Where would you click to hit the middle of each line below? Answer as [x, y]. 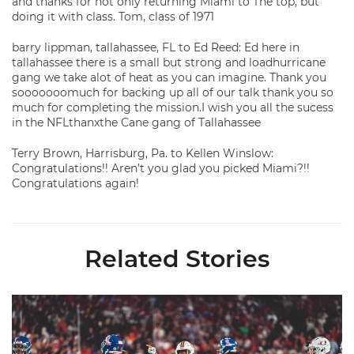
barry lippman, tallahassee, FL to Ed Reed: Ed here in [156, 47]
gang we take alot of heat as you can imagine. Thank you [169, 77]
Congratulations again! [75, 183]
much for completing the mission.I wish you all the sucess [173, 107]
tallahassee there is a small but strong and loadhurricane [169, 62]
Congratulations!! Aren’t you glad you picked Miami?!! [161, 168]
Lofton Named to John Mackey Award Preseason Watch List [177, 300]
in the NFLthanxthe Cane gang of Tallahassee [136, 122]
